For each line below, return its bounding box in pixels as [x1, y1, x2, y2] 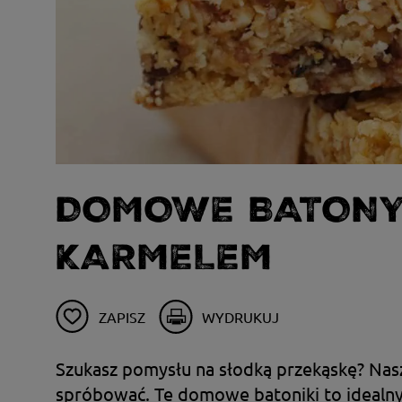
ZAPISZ [99, 307, 145, 326]
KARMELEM [56, 236, 273, 278]
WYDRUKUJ [202, 307, 279, 326]
